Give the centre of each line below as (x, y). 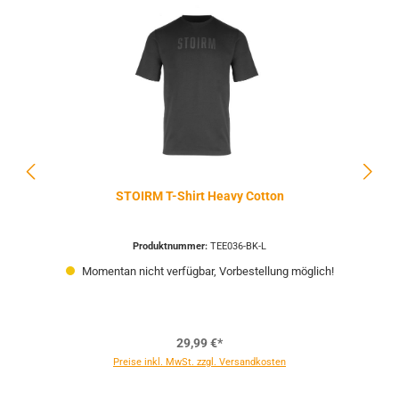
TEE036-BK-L (238, 246)
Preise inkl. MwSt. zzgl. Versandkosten (199, 362)
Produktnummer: (171, 246)
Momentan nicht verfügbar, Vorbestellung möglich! (206, 272)
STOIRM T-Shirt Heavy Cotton (199, 197)
